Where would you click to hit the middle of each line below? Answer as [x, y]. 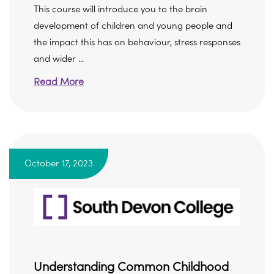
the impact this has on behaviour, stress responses [137, 43]
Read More [59, 82]
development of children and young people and [133, 26]
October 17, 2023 [59, 164]
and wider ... [59, 59]
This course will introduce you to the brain [120, 9]
